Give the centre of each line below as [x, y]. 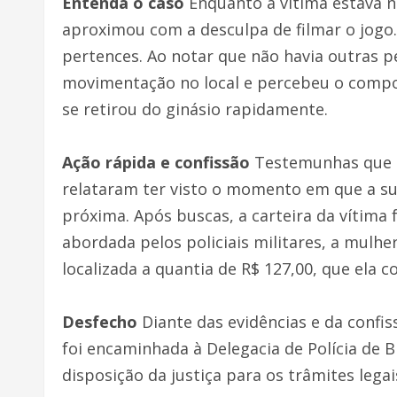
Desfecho [100, 321]
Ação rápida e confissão [156, 162]
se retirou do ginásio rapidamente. [195, 109]
